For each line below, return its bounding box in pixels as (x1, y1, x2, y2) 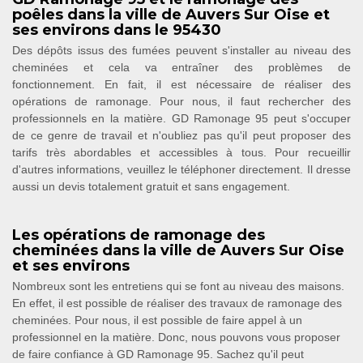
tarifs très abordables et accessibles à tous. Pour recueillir (12, 145, 351, 159)
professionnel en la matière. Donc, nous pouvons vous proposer (12, 330, 340, 344)
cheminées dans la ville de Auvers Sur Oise (12, 241, 344, 259)
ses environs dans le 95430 (12, 20, 221, 39)
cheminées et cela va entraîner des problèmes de (12, 60, 351, 74)
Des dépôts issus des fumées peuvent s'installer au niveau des (12, 43, 351, 57)
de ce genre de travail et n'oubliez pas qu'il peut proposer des (12, 128, 351, 142)
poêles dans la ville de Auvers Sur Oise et (12, 5, 330, 23)
